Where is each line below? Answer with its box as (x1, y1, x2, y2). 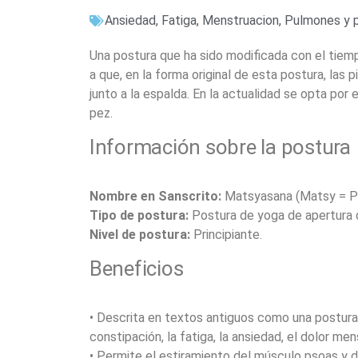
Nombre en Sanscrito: (89, 189, 221, 204)
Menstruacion (202, 13, 279, 28)
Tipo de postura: (89, 208, 189, 223)
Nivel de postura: (89, 227, 190, 242)
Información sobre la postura (89, 135, 351, 159)
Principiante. (190, 227, 262, 242)
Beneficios (89, 257, 184, 280)
